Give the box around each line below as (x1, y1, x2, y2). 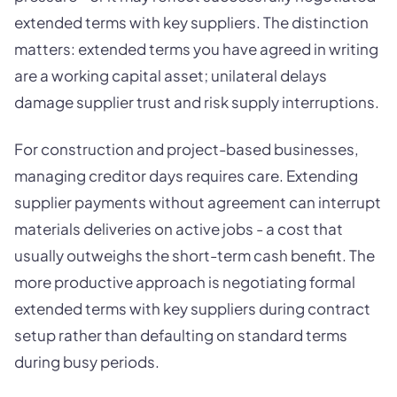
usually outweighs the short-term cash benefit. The (14, 245, 375, 266)
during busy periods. (14, 352, 160, 372)
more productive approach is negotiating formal (14, 272, 355, 292)
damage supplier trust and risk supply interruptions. (14, 91, 379, 112)
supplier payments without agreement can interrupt (14, 192, 381, 213)
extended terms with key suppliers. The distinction (14, 12, 369, 32)
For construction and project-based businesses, (14, 139, 359, 160)
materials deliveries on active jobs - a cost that (14, 219, 343, 239)
